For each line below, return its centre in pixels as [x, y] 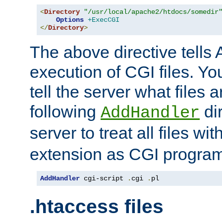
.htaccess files [97, 207]
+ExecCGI [104, 20]
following [65, 111]
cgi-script [104, 178]
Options [70, 20]
